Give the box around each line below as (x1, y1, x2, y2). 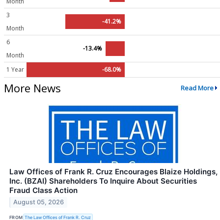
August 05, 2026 (13, 198, 64, 206)
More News (4, 80, 61, 95)
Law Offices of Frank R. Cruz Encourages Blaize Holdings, (9, 166, 218, 176)
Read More (180, 83, 214, 93)
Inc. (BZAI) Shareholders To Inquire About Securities (9, 176, 197, 186)
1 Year (6, 65, 24, 74)
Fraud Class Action (9, 185, 78, 195)
